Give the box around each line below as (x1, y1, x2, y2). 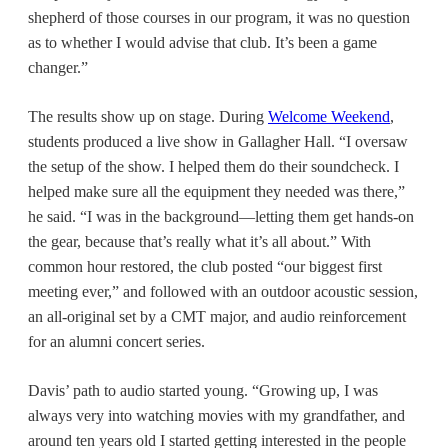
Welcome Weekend (268, 107, 390, 125)
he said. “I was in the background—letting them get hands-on (28, 207, 414, 225)
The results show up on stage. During (28, 107, 268, 125)
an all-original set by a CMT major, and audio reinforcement (28, 307, 406, 325)
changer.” (28, 58, 88, 76)
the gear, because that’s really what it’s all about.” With (28, 232, 371, 250)
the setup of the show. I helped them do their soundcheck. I (28, 157, 399, 175)
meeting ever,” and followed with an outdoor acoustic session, (28, 282, 418, 300)
